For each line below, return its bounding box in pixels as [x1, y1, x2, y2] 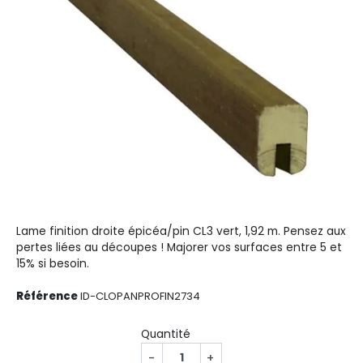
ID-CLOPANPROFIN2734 [80, 288, 200, 304]
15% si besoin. [16, 255, 89, 271]
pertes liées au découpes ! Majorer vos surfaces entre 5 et [16, 239, 342, 255]
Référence [16, 288, 78, 304]
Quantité [141, 326, 190, 342]
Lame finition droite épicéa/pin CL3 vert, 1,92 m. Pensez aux [16, 223, 346, 239]
